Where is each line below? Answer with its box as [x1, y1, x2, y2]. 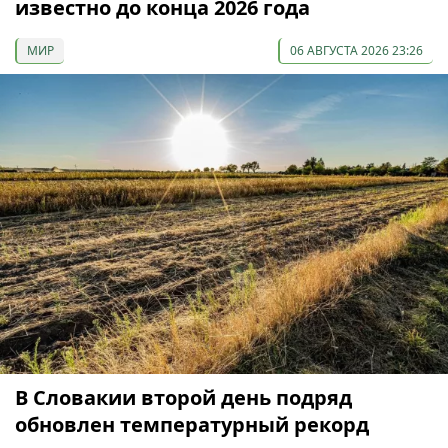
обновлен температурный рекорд [15, 411, 369, 439]
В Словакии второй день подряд [15, 384, 352, 412]
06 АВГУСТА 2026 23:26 [290, 41, 423, 59]
